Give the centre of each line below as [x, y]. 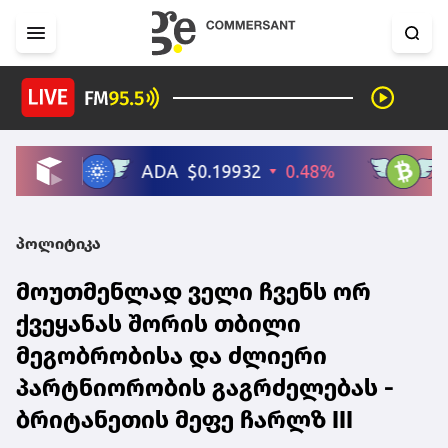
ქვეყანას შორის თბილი [158, 323]
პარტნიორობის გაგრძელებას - [205, 387]
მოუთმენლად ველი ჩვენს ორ [193, 291]
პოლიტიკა [58, 243]
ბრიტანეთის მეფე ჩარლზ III [184, 419]
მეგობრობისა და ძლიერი [171, 355]
